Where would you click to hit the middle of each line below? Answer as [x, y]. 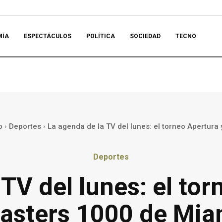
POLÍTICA [101, 36]
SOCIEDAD [145, 36]
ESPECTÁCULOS [48, 36]
